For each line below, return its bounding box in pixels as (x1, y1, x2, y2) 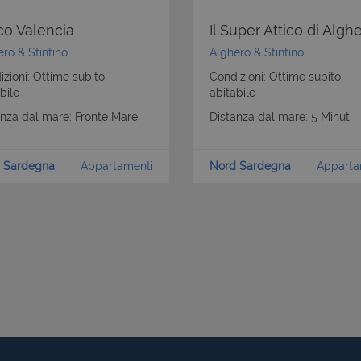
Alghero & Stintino (210, 45, 304, 59)
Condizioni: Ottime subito (210, 69, 341, 83)
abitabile (210, 85, 255, 99)
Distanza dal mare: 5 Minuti (210, 110, 352, 123)
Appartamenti (81, 159, 153, 172)
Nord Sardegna (210, 159, 291, 172)
